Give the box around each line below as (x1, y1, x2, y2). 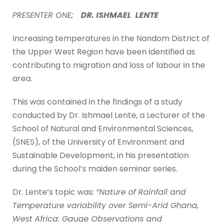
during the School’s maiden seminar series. (12, 163, 177, 174)
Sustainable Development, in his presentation (12, 149, 189, 161)
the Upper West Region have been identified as (12, 46, 195, 57)
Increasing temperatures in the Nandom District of (12, 32, 210, 44)
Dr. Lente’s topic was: (12, 186, 96, 198)
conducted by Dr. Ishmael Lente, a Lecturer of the (12, 109, 205, 121)
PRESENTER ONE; (12, 9, 81, 21)
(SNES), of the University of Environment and (12, 136, 184, 148)
